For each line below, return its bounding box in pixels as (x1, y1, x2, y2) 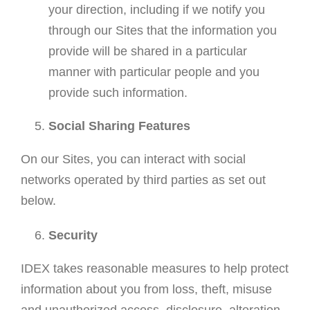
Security (48, 228, 98, 243)
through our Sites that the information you (48, 24, 277, 38)
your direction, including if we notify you (48, 3, 265, 17)
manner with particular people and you (48, 65, 259, 80)
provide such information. (48, 86, 188, 100)
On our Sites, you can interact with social (20, 152, 246, 167)
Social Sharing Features (48, 119, 190, 134)
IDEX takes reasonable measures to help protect (20, 262, 289, 276)
